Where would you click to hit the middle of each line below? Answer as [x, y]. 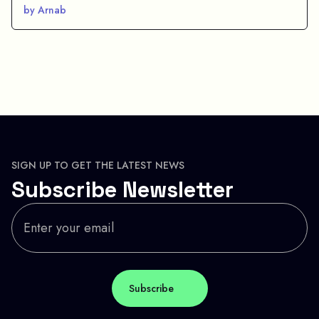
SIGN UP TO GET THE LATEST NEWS [98, 165]
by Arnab [45, 10]
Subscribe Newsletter [122, 189]
